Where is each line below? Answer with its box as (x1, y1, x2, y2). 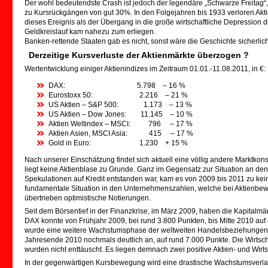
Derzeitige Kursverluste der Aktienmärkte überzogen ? (29, 50, 249, 60)
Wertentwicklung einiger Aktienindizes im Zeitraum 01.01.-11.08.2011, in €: (25, 65, 266, 73)
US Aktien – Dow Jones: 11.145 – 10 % (48, 110, 193, 118)
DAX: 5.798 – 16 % (48, 81, 185, 90)
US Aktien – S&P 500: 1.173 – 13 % (48, 100, 192, 109)
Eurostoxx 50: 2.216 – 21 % (48, 91, 188, 99)
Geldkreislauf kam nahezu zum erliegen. (25, 28, 156, 36)
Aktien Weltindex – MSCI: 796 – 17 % (48, 120, 193, 128)
